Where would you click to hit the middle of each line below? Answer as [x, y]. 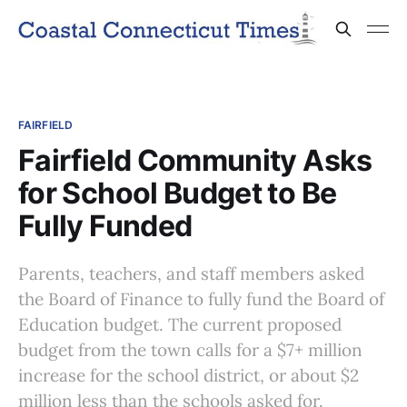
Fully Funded [105, 226]
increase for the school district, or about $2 [189, 375]
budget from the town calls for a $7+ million [190, 350]
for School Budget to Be [178, 193]
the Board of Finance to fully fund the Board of [201, 299]
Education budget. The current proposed [180, 324]
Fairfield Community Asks [195, 160]
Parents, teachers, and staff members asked [191, 273]
